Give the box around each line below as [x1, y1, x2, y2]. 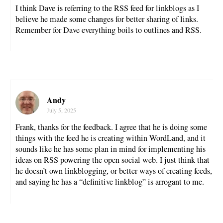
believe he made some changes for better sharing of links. [15, 13, 198, 24]
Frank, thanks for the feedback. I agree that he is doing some [15, 121, 207, 133]
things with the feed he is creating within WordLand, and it [15, 132, 206, 144]
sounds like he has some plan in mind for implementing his [15, 143, 206, 155]
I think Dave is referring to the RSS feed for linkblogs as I [15, 2, 199, 13]
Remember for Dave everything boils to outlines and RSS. [15, 24, 202, 35]
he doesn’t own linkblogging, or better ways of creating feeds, [15, 165, 212, 177]
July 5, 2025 [47, 106, 76, 114]
